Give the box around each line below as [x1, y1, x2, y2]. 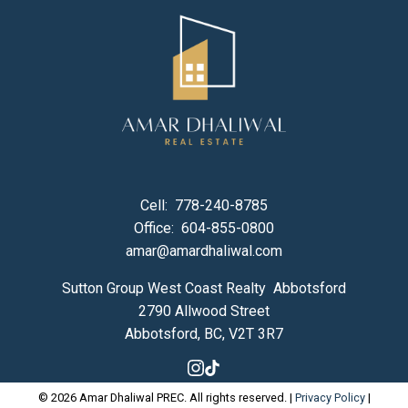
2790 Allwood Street [138, 301, 270, 320]
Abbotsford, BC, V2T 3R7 [125, 324, 283, 342]
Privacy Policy [294, 391, 365, 405]
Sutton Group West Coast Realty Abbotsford [62, 279, 346, 297]
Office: [134, 219, 178, 237]
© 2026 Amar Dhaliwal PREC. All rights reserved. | [37, 391, 295, 405]
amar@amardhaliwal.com [126, 241, 282, 260]
